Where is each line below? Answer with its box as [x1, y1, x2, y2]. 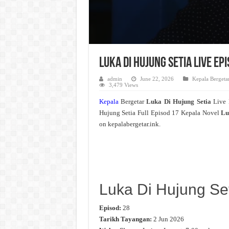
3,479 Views [108, 82, 138, 88]
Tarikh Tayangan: [99, 215, 152, 223]
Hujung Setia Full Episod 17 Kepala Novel [99, 109, 219, 117]
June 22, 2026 [140, 76, 174, 82]
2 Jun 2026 [151, 215, 184, 223]
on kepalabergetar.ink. [99, 120, 161, 128]
